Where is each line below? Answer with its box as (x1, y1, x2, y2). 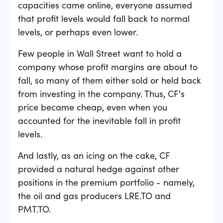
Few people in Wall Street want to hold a (18, 46, 182, 59)
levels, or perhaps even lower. (18, 25, 138, 38)
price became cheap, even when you (18, 100, 167, 113)
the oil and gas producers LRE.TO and (18, 189, 171, 202)
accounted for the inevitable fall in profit (18, 113, 181, 126)
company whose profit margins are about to (18, 60, 198, 73)
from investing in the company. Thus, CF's (18, 87, 185, 100)
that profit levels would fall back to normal (18, 11, 190, 24)
